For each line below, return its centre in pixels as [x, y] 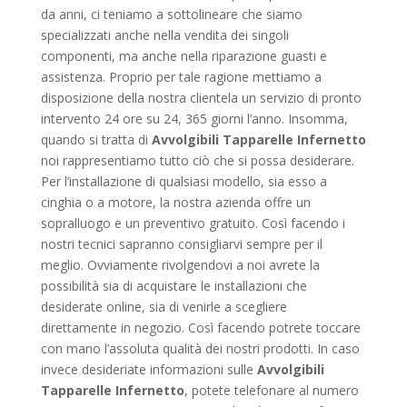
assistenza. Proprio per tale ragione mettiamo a [181, 76]
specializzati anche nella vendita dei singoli [164, 35]
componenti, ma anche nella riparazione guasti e [184, 55]
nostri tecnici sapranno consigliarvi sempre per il [181, 243]
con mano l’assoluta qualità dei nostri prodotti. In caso [200, 348]
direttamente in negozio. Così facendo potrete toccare [200, 327]
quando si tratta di [96, 139]
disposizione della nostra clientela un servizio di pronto [201, 97]
